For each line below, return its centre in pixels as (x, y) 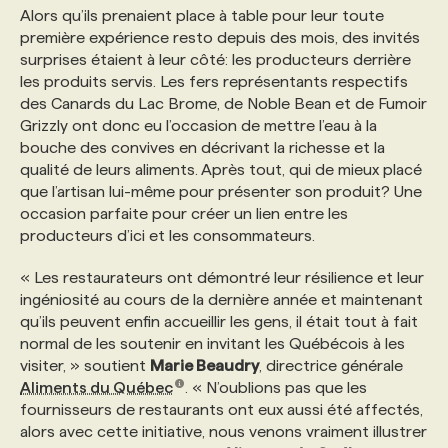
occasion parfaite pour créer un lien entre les (184, 213)
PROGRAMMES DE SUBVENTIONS (188, 47)
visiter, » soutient (85, 365)
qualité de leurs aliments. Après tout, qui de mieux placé (221, 169)
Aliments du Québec (96, 387)
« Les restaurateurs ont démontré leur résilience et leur (222, 277)
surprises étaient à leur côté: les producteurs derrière (215, 59)
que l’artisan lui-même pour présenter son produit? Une (221, 191)
